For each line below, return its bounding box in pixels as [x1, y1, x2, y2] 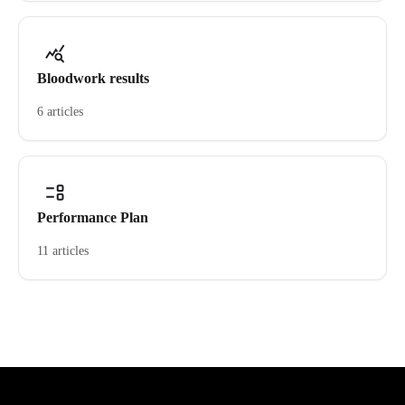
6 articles [37, 105, 83, 118]
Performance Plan [37, 210, 148, 225]
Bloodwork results [37, 71, 149, 86]
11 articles [37, 244, 89, 258]
